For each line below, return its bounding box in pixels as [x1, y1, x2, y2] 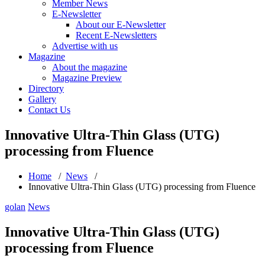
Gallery [28, 94, 56, 104]
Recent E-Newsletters [76, 30, 157, 40]
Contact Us [28, 105, 70, 115]
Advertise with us [52, 41, 118, 51]
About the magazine [52, 62, 127, 72]
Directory [28, 83, 64, 93]
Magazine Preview [52, 73, 122, 83]
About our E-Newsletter [76, 20, 166, 30]
